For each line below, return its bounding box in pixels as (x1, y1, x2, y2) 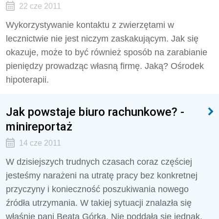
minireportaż (6, 119, 72, 133)
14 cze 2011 (19, 139, 61, 147)
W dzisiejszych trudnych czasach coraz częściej (6, 157, 192, 167)
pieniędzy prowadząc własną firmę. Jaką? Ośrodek (6, 61, 204, 71)
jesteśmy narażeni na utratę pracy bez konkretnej (6, 171, 197, 180)
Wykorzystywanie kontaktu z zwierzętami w (6, 20, 174, 30)
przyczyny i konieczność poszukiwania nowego (6, 184, 189, 194)
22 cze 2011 (19, 2, 61, 10)
